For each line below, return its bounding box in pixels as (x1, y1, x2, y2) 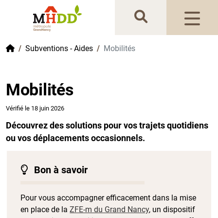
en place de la (20, 204, 70, 214)
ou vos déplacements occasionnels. (6, 133, 145, 143)
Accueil (14, 43, 39, 53)
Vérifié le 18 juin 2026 (6, 104, 64, 112)
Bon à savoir (32, 163, 88, 176)
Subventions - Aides (25, 43, 93, 53)
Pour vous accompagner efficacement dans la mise (20, 193, 197, 202)
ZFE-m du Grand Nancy (70, 204, 149, 214)
